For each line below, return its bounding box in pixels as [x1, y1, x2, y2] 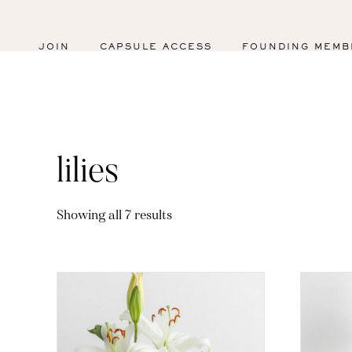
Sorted [171, 206, 210, 222]
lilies [57, 155, 119, 191]
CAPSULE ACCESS [99, 42, 212, 51]
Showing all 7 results [57, 207, 172, 222]
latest [171, 244, 203, 259]
